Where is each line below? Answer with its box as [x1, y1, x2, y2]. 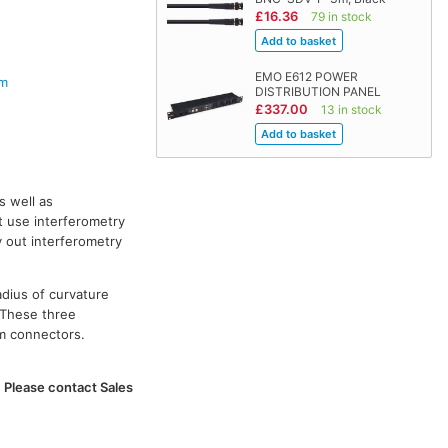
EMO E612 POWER [254, 69, 358, 85]
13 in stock [320, 102, 382, 118]
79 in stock [310, 8, 372, 24]
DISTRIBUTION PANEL [254, 84, 381, 100]
